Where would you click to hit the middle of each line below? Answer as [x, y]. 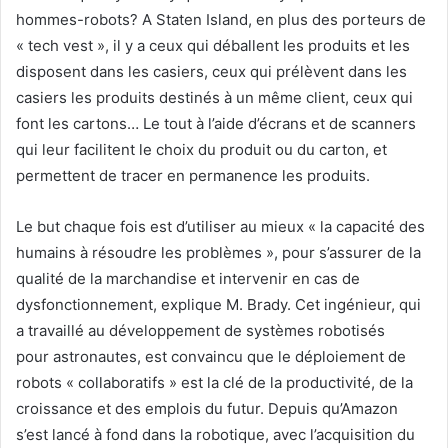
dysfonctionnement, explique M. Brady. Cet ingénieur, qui [218, 304]
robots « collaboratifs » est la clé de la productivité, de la [214, 382]
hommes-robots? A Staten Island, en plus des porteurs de [221, 19]
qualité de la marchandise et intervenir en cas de [188, 278]
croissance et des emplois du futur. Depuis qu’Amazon [207, 408]
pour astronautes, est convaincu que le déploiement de [211, 356]
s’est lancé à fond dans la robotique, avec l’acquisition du [215, 434]
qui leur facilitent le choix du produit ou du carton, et [201, 149]
